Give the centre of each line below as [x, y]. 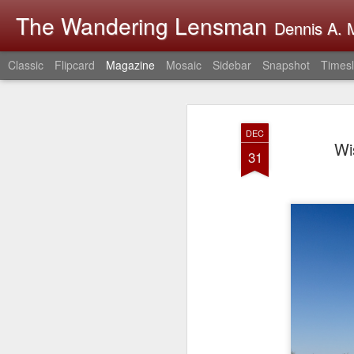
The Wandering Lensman [141, 25]
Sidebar [232, 65]
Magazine [130, 65]
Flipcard [75, 65]
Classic [26, 65]
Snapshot [286, 65]
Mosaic [184, 65]
